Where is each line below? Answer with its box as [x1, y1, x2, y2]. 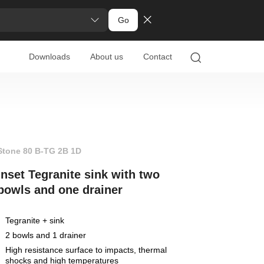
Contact [143, 52, 172, 61]
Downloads [28, 52, 70, 61]
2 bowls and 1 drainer [5, 230, 86, 240]
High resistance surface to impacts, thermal [5, 245, 167, 255]
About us [90, 52, 123, 61]
